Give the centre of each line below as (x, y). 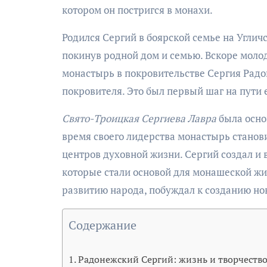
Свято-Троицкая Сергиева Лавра (139, 118)
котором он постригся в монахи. (137, 10)
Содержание (103, 225)
